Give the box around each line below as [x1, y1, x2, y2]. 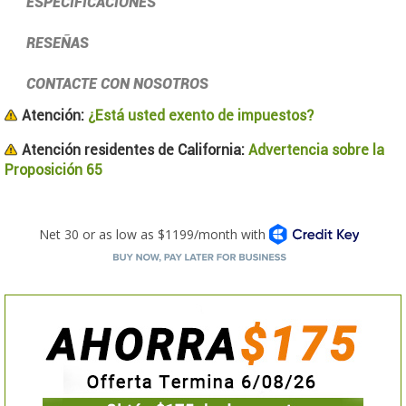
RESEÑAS [25, 34, 89, 52]
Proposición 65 [5, 160, 102, 179]
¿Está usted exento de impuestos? [84, 106, 314, 124]
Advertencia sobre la [245, 140, 384, 159]
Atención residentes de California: [22, 140, 245, 159]
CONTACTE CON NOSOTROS [25, 74, 208, 92]
